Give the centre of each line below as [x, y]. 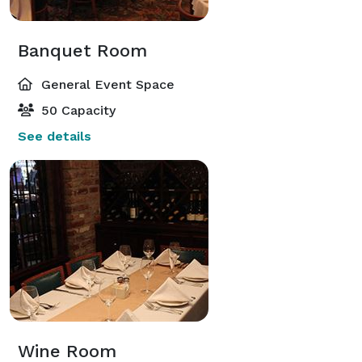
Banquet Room [82, 50]
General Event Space [106, 84]
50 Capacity [76, 110]
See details [55, 136]
